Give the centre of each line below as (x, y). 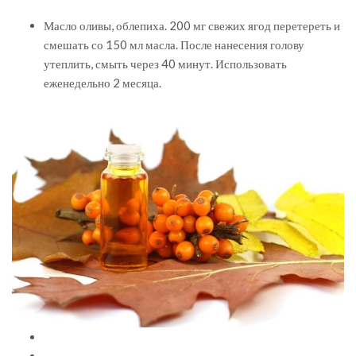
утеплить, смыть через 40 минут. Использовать (165, 63)
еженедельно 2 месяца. (103, 82)
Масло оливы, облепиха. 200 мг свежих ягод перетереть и (192, 25)
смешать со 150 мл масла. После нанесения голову (174, 44)
